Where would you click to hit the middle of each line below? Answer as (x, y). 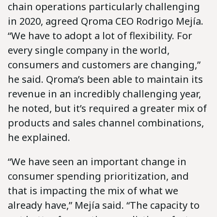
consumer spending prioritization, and (98, 176)
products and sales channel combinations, (106, 123)
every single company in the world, (89, 50)
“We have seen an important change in (97, 161)
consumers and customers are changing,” (104, 64)
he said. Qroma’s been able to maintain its (105, 79)
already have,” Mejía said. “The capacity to (104, 205)
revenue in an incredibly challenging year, (104, 93)
